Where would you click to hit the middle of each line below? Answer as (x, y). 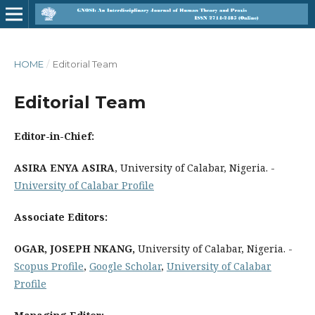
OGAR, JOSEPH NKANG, (75, 249)
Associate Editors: (61, 217)
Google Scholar (125, 266)
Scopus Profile (49, 266)
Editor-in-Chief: (54, 136)
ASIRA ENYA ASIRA (64, 168)
